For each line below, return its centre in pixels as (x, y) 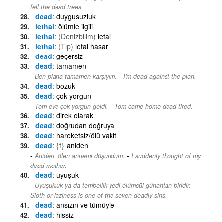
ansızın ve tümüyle (85, 204)
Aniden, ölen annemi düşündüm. (80, 155)
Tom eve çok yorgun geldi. (71, 106)
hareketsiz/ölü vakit (86, 135)
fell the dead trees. (57, 7)
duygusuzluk (76, 16)
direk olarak (75, 115)
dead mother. (49, 165)
